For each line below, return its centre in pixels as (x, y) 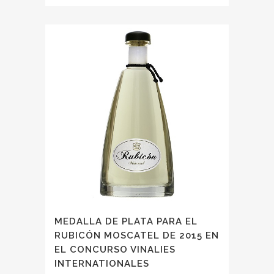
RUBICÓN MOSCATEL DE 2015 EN (137, 235)
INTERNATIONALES (102, 263)
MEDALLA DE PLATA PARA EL (126, 221)
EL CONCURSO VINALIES (115, 249)
